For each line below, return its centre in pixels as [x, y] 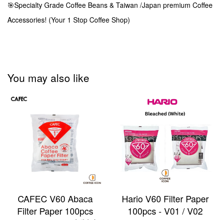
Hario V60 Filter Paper [165, 199]
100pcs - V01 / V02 [165, 211]
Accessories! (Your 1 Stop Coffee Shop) [70, 20]
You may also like [48, 78]
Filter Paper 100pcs [55, 211]
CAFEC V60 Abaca [55, 199]
